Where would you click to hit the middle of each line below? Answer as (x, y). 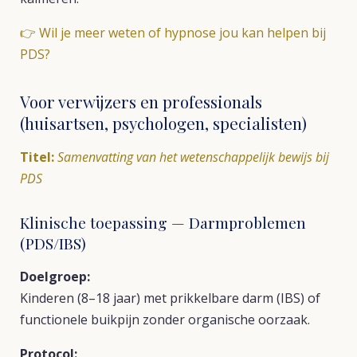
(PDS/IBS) (53, 243)
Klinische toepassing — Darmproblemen (163, 222)
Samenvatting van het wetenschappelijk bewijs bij (193, 157)
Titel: (37, 157)
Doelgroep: (55, 277)
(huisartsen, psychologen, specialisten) (163, 123)
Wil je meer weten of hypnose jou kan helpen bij (182, 33)
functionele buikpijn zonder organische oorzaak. (165, 320)
